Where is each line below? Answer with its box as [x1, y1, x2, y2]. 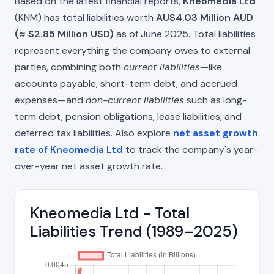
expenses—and [15, 93, 86, 106]
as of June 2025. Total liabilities [114, 27, 256, 40]
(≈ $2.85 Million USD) [15, 27, 114, 40]
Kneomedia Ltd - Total [30, 202, 190, 223]
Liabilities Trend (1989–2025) [30, 221, 238, 242]
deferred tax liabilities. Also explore [15, 126, 173, 139]
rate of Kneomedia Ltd [15, 143, 123, 156]
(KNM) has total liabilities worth [15, 10, 156, 24]
